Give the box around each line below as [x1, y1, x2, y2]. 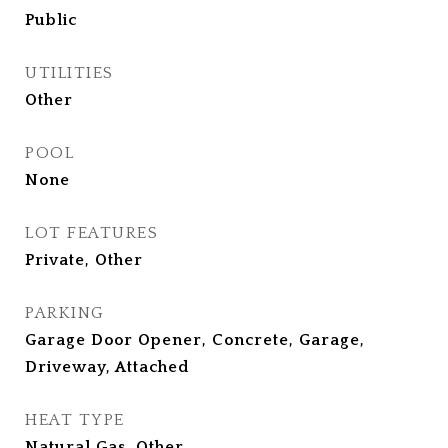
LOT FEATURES [25, 224, 158, 242]
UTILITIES [25, 64, 114, 82]
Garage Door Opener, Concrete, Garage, [25, 331, 365, 349]
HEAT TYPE [25, 411, 125, 429]
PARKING [25, 304, 105, 322]
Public [25, 11, 77, 29]
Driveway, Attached [25, 358, 189, 376]
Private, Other [25, 251, 143, 269]
